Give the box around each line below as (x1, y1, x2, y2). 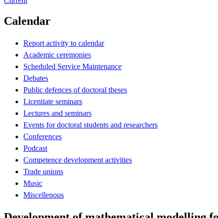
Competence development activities (23, 155, 132, 164)
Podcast (23, 144, 47, 152)
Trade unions (23, 167, 63, 176)
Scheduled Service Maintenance (23, 62, 122, 71)
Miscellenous (23, 190, 64, 199)
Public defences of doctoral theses (23, 85, 127, 94)
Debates (23, 73, 48, 82)
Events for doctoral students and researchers (23, 120, 158, 129)
